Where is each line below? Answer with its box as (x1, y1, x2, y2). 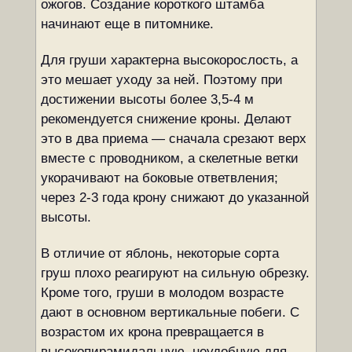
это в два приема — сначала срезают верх (40, 131, 306, 146)
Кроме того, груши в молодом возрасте (40, 285, 284, 300)
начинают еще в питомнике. (40, 16, 214, 31)
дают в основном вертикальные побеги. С (40, 305, 299, 320)
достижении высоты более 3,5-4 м (40, 92, 254, 107)
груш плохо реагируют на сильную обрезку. (40, 266, 310, 280)
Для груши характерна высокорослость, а (40, 53, 298, 68)
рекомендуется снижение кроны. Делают (40, 112, 291, 126)
